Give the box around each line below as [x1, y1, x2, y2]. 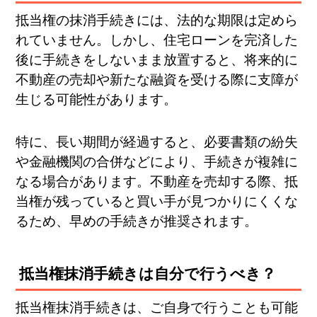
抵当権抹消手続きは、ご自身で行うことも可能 [16, 300, 299, 316]
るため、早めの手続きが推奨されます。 [16, 214, 258, 229]
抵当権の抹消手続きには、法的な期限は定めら [16, 12, 299, 28]
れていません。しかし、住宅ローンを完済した [16, 32, 299, 47]
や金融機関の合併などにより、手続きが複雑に [16, 154, 299, 170]
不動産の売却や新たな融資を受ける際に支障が [16, 71, 299, 87]
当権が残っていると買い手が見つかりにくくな [16, 194, 299, 209]
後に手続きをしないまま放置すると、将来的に [16, 52, 299, 67]
